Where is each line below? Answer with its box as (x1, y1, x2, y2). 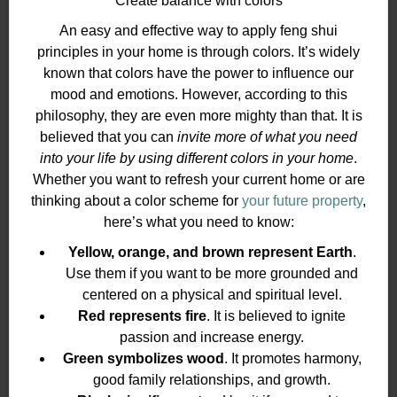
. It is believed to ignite (206, 307, 346, 323)
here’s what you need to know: (103, 214, 294, 230)
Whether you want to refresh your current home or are (32, 171, 365, 187)
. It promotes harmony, (223, 350, 362, 366)
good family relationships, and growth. (93, 371, 331, 387)
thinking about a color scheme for (31, 192, 242, 208)
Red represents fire (78, 307, 206, 323)
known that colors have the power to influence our (43, 65, 354, 81)
